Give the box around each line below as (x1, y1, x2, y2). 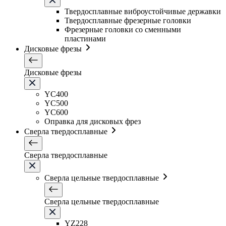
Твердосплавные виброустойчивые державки (65, 7, 221, 16)
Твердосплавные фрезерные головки (65, 16, 191, 25)
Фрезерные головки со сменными (65, 25, 181, 34)
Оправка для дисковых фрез (44, 117, 141, 126)
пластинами (65, 34, 106, 43)
